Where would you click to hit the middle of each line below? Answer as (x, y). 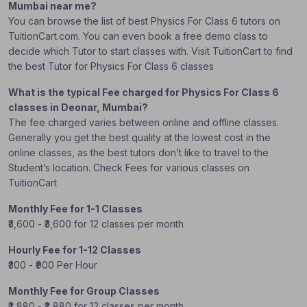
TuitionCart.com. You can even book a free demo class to (138, 36)
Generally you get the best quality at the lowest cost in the (139, 137)
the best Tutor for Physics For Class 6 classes (111, 66)
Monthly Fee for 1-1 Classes (75, 209)
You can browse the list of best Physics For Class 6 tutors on (144, 21)
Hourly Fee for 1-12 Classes (75, 250)
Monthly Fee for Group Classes (84, 291)
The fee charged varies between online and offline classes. (144, 122)
